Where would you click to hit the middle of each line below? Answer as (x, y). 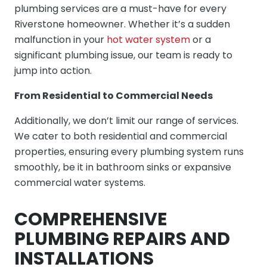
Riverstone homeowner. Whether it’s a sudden (122, 24)
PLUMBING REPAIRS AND (122, 239)
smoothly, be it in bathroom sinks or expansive (123, 167)
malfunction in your (60, 39)
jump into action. (53, 70)
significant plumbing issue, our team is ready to (123, 55)
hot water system (148, 39)
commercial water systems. (80, 182)
